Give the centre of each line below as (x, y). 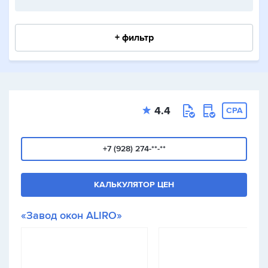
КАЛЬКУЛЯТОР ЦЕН (134, 185)
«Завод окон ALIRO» (71, 215)
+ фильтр (134, 38)
